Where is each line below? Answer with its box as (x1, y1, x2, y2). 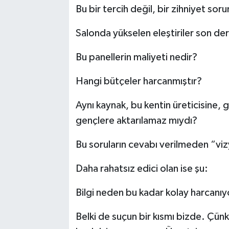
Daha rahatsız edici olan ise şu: (75, 164, 208, 174)
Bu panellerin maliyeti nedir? (75, 52, 197, 63)
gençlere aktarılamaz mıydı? (75, 116, 197, 126)
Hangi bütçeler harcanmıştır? (75, 76, 202, 87)
